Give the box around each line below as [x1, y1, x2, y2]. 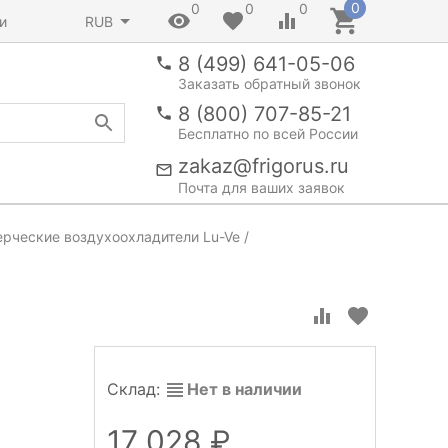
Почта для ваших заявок [178, 179, 345, 196]
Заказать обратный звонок [178, 75, 361, 92]
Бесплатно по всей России [178, 125, 358, 142]
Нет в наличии [187, 379, 302, 399]
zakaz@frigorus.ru [178, 154, 349, 178]
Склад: [107, 379, 165, 399]
